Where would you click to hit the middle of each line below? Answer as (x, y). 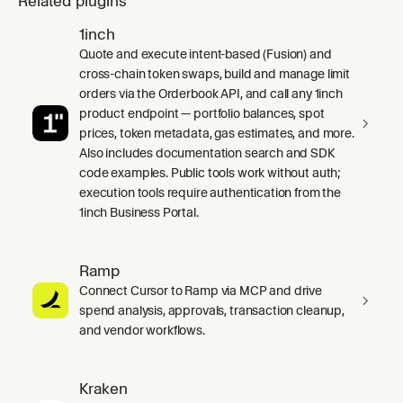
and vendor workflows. (142, 330)
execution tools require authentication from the (210, 192)
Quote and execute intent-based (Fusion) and (206, 54)
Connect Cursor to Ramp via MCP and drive (201, 290)
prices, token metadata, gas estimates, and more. (217, 133)
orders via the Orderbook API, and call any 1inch (211, 93)
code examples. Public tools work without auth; (210, 172)
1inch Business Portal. (139, 212)
